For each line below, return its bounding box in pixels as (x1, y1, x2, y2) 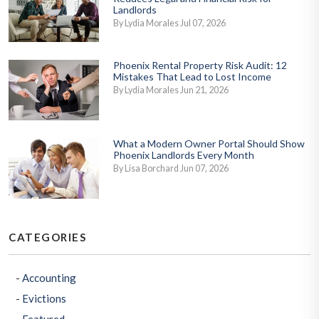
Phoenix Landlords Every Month (113, 149, 254, 162)
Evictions (22, 292, 66, 305)
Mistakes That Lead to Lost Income (113, 70, 271, 83)
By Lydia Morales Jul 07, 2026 (113, 18, 226, 29)
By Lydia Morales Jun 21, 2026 (113, 85, 229, 96)
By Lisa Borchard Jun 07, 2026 (113, 163, 229, 174)
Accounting (22, 271, 76, 285)
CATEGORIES (9, 231, 86, 244)
